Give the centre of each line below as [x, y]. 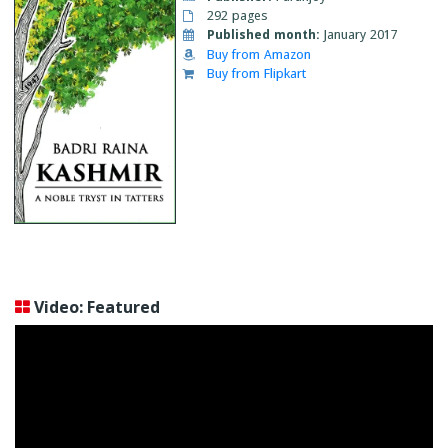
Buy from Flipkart [256, 73]
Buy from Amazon [259, 54]
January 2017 [361, 35]
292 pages [235, 16]
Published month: [263, 35]
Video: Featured [97, 307]
